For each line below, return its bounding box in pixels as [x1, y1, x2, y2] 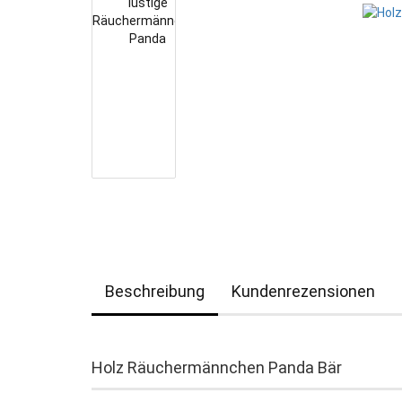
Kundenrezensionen [232, 282, 375, 301]
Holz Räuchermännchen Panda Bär [92, 358, 342, 377]
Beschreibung [105, 282, 205, 301]
